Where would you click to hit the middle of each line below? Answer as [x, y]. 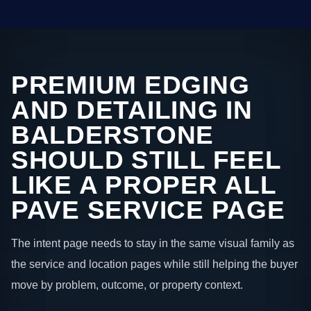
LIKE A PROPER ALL [144, 185]
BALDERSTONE [113, 135]
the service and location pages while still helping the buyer [154, 263]
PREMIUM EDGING [131, 85]
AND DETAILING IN [132, 110]
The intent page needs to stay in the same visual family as [153, 243]
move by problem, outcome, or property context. [127, 284]
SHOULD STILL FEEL [146, 160]
